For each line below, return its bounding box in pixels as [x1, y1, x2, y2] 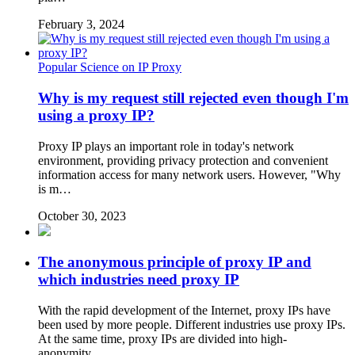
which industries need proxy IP [38, 271, 239, 288]
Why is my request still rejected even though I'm [38, 89, 349, 106]
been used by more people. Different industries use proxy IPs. [38, 318, 345, 331]
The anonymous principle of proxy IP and [38, 254, 311, 271]
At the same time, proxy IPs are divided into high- [38, 332, 287, 345]
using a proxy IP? [38, 106, 155, 124]
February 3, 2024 [38, 17, 124, 32]
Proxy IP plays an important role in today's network [38, 139, 294, 153]
